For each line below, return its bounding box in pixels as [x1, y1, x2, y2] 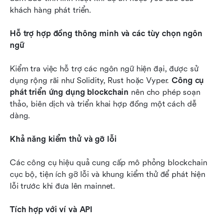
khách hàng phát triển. [10, 5, 92, 15]
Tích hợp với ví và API [10, 204, 93, 214]
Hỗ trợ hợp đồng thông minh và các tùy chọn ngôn [10, 28, 202, 38]
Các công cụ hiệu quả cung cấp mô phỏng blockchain [10, 157, 207, 167]
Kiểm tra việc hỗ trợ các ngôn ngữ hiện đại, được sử [10, 64, 198, 73]
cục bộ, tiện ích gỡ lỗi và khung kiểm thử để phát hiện [10, 169, 206, 179]
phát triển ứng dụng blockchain [10, 87, 129, 97]
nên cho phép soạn [129, 87, 200, 97]
